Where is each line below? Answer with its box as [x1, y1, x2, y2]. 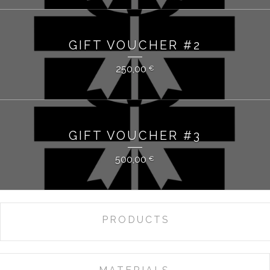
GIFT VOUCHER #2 [69, 38, 201, 52]
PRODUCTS [101, 214, 170, 225]
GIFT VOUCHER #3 [69, 128, 201, 143]
